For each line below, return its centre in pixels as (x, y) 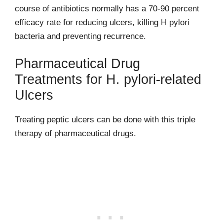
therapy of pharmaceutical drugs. (75, 133)
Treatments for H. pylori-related (108, 79)
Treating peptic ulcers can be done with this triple (105, 120)
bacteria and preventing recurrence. (80, 36)
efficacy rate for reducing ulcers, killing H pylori (102, 22)
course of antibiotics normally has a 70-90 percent (107, 8)
